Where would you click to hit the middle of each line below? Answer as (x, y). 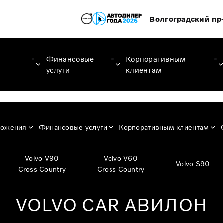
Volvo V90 (42, 158)
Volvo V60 (121, 158)
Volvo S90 (193, 164)
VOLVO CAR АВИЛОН (111, 204)
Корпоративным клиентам (164, 127)
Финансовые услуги (73, 127)
